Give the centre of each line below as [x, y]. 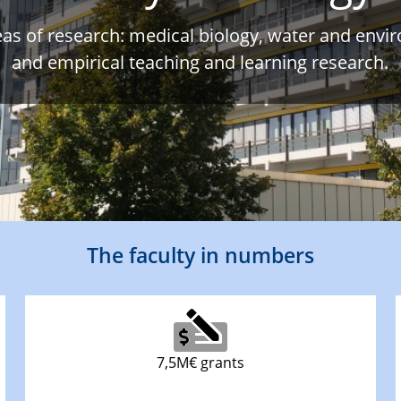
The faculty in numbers [200, 255]
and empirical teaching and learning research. [200, 63]
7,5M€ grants [200, 362]
